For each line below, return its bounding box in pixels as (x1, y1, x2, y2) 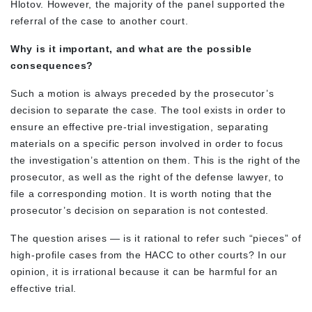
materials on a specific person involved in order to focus (10, 137, 283, 149)
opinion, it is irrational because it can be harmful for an (10, 265, 278, 277)
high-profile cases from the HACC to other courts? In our (10, 249, 287, 260)
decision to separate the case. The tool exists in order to (10, 104, 286, 116)
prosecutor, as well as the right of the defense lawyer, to (10, 171, 284, 182)
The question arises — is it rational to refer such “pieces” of (10, 232, 302, 244)
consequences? (10, 59, 94, 71)
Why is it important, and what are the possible (10, 42, 252, 54)
